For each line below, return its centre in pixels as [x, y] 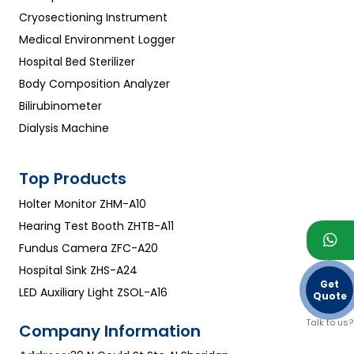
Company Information [110, 331]
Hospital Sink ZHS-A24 [78, 271]
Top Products [73, 179]
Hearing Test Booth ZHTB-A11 [96, 226]
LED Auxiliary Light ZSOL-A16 [93, 293]
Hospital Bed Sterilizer [77, 62]
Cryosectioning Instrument [93, 18]
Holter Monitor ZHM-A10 [83, 204]
